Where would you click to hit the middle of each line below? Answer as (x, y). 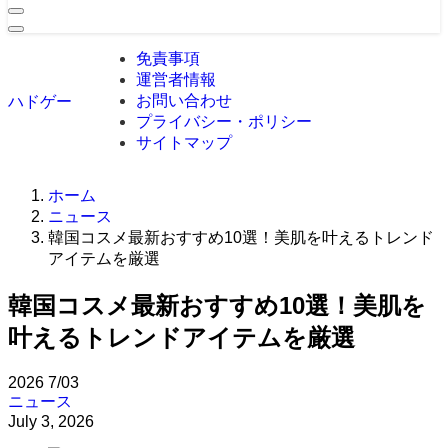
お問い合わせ (184, 100)
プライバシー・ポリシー (224, 121)
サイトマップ (184, 142)
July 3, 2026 (51, 421)
